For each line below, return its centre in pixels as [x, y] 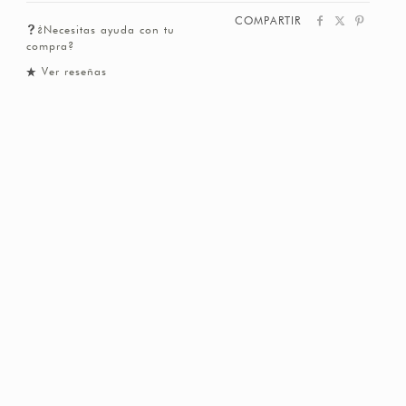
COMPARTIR [268, 21]
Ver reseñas [74, 72]
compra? [50, 47]
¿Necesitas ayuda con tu [106, 30]
